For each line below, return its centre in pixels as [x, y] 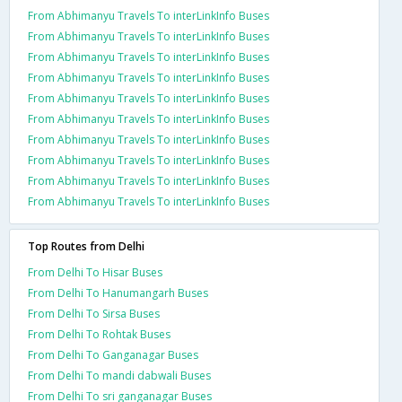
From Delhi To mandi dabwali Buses [119, 376]
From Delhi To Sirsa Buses [94, 314]
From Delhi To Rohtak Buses [99, 334]
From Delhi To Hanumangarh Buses [118, 293]
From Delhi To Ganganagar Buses [113, 355]
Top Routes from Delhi [86, 246]
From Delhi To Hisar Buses [95, 272]
